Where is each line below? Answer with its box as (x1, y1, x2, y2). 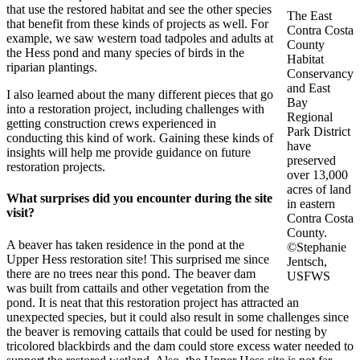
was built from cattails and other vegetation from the (6, 280, 269, 295)
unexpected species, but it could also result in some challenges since (6, 309, 349, 324)
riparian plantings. (6, 60, 97, 75)
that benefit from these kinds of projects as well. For (6, 17, 268, 31)
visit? (6, 206, 35, 220)
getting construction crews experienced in (6, 117, 216, 131)
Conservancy (287, 67, 354, 81)
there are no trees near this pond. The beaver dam (6, 266, 256, 280)
